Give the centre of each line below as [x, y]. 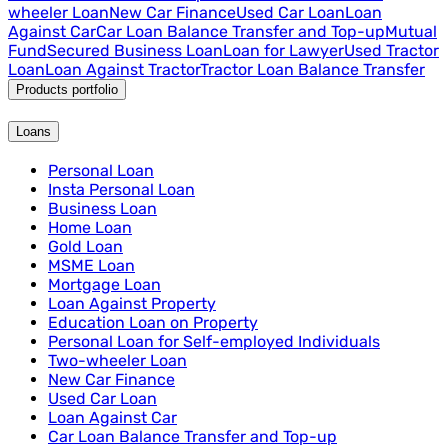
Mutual [411, 32]
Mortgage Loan [104, 284]
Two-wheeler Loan [117, 360]
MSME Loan [91, 265]
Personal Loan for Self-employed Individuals [214, 341]
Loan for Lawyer [283, 51]
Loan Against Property [132, 303]
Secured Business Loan [135, 51]
